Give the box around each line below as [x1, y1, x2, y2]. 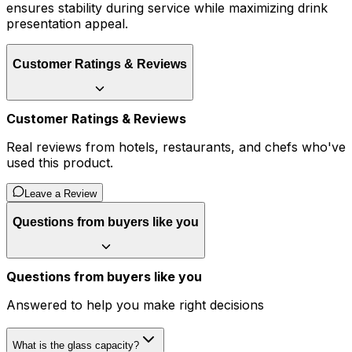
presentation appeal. [6, 16, 128, 32]
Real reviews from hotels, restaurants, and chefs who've [6, 139, 346, 156]
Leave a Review [24, 188, 97, 200]
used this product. [6, 155, 113, 171]
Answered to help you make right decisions [6, 297, 264, 313]
